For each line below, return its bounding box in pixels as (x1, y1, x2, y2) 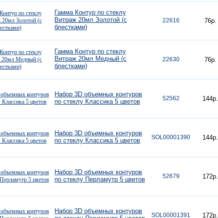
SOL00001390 (151, 134, 190, 141)
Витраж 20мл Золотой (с (54, 16, 127, 23)
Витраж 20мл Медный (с (54, 55, 127, 62)
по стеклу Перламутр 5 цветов (54, 176, 145, 183)
